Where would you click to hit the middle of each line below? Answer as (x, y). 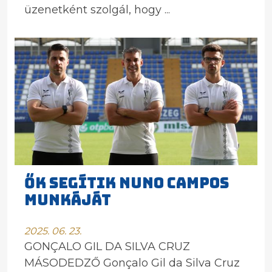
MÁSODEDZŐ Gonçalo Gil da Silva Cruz (132, 263)
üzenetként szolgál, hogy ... (97, 10)
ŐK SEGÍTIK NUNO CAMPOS (127, 183)
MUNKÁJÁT (68, 200)
